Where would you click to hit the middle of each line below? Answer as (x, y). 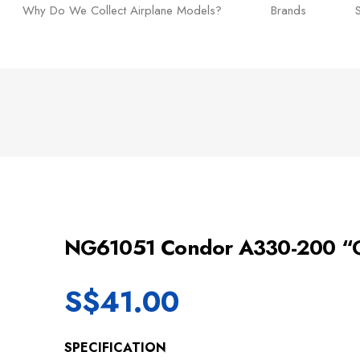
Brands (288, 11)
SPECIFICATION (115, 347)
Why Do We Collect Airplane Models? (122, 11)
